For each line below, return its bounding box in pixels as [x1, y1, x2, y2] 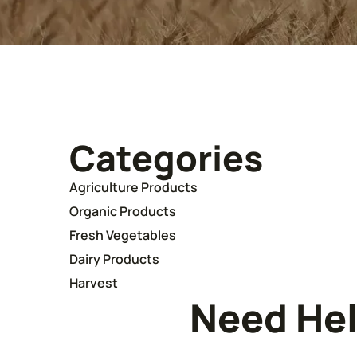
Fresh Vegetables [69, 226, 176, 244]
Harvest [69, 273, 118, 292]
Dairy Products [69, 249, 159, 268]
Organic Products [69, 202, 176, 220]
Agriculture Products [69, 178, 198, 196]
